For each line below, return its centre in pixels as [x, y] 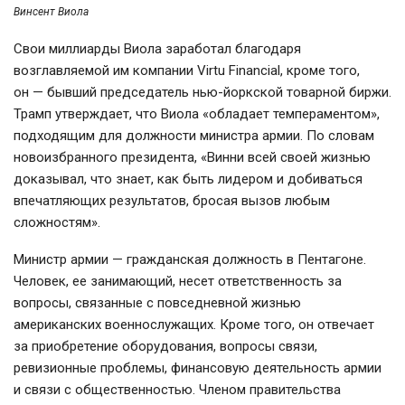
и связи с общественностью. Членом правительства [177, 389]
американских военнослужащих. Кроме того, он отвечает [194, 324]
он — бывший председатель [103, 92]
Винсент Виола [51, 11]
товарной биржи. [337, 92]
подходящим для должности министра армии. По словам [194, 135]
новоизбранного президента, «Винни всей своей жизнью [192, 157]
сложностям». [57, 222]
